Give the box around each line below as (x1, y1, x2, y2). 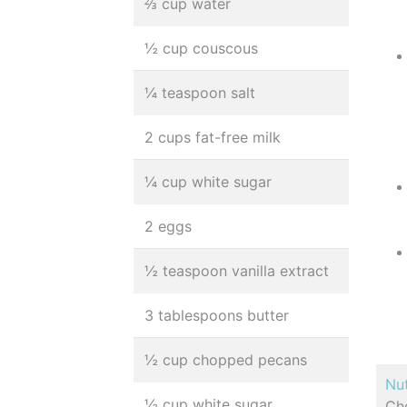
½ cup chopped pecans (144, 351, 307, 369)
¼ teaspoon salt (144, 84, 255, 102)
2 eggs (144, 217, 192, 235)
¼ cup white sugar (144, 173, 272, 191)
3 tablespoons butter (144, 306, 289, 324)
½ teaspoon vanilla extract (144, 262, 329, 280)
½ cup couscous (144, 39, 258, 57)
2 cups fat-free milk (144, 128, 281, 146)
